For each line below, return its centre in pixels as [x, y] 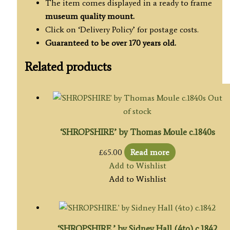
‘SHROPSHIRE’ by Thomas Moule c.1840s [137, 132]
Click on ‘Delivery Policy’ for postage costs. [122, 29]
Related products [68, 66]
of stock [138, 111]
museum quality [75, 16]
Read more [150, 152]
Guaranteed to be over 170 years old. [110, 43]
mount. [121, 16]
